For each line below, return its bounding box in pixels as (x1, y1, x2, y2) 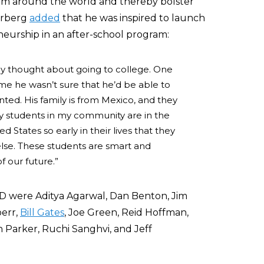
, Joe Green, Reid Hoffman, (64, 207, 189, 218)
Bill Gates (20, 207, 64, 218)
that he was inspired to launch (60, 12, 205, 24)
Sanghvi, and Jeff (72, 223, 152, 235)
